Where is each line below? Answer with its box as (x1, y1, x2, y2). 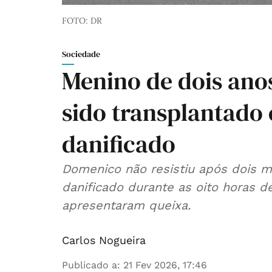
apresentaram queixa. (62, 198, 191, 213)
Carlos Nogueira (62, 234, 146, 247)
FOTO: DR (62, 15, 102, 27)
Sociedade (62, 48, 100, 61)
